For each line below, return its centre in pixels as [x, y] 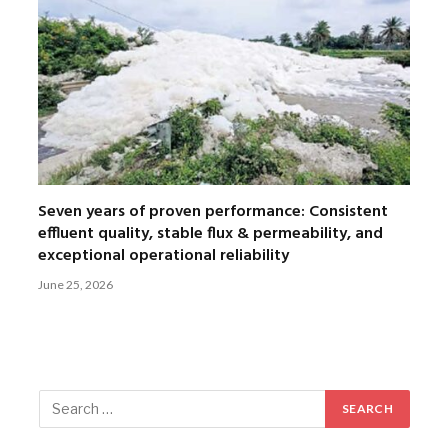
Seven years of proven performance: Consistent [213, 211]
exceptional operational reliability [163, 255]
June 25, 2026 [75, 284]
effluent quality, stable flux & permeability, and [210, 233]
